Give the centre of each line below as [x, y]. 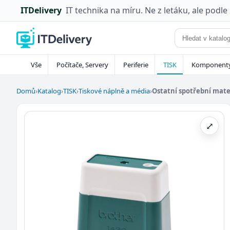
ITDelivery [41, 10]
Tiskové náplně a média [114, 91]
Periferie [136, 65]
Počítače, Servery [82, 65]
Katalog [49, 91]
